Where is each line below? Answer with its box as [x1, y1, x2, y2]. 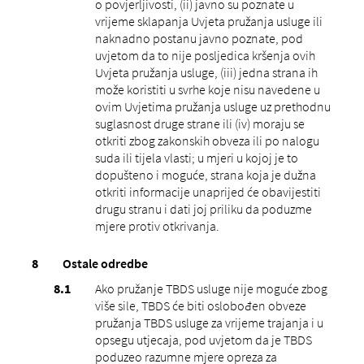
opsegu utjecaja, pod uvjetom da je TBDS [94, 331, 312, 348]
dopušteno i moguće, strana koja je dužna [94, 166, 316, 183]
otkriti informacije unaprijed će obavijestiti [94, 183, 321, 200]
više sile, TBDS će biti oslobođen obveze [94, 297, 306, 314]
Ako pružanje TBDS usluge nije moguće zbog [94, 279, 327, 297]
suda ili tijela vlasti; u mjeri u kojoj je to [94, 149, 298, 166]
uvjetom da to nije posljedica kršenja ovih [94, 46, 315, 63]
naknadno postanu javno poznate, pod [94, 29, 303, 46]
